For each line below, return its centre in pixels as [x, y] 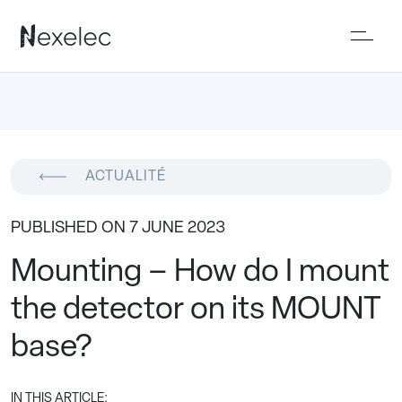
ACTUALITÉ [125, 177]
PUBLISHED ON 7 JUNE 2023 [118, 228]
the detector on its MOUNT [196, 311]
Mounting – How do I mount [200, 273]
